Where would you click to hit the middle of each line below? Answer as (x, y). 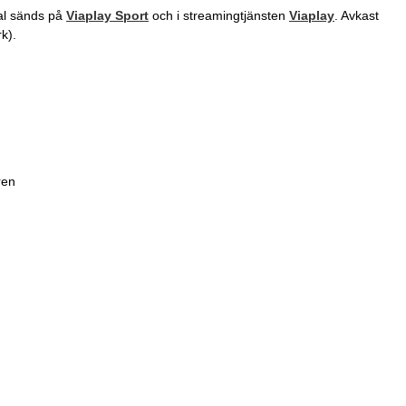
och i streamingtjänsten (219, 15)
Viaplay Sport (107, 15)
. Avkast (357, 15)
